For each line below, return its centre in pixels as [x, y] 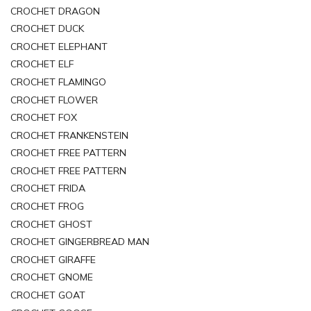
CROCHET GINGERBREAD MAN [80, 242]
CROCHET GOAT [48, 295]
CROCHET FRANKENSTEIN [69, 135]
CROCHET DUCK [47, 29]
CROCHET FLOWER [54, 100]
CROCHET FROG [47, 207]
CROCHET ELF [42, 64]
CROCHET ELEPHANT [59, 46]
